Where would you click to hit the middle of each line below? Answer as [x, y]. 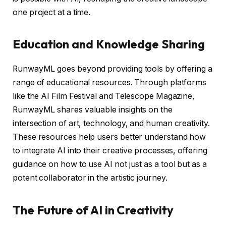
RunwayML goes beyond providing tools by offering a [113, 69]
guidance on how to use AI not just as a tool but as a [110, 164]
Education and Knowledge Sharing [109, 44]
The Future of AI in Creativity [93, 210]
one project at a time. [52, 13]
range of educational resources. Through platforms [110, 83]
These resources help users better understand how [109, 137]
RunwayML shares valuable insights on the [93, 110]
